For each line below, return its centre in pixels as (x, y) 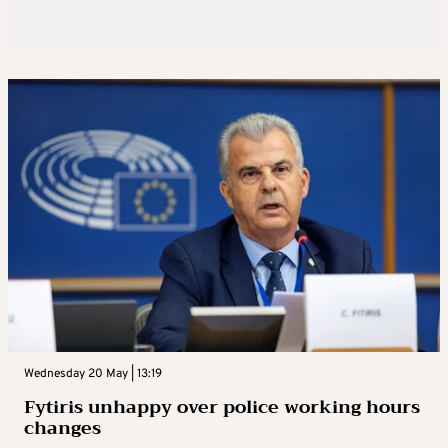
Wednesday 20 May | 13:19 (93, 374)
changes (62, 428)
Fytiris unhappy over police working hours (222, 407)
